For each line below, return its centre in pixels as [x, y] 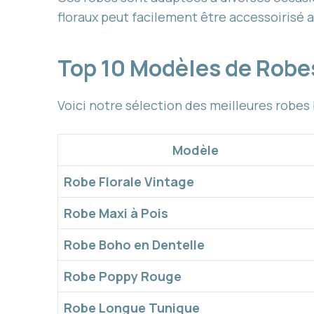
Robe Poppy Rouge [123, 277]
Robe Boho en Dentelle [134, 245]
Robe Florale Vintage [129, 182]
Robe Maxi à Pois [116, 213]
